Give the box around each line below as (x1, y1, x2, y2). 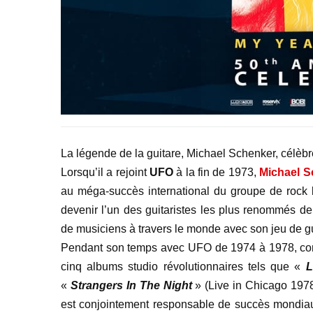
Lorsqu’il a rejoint (61, 166, 150, 179)
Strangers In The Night (70, 279, 192, 292)
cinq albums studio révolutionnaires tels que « (61, 261, 306, 273)
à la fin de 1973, (173, 166, 260, 179)
